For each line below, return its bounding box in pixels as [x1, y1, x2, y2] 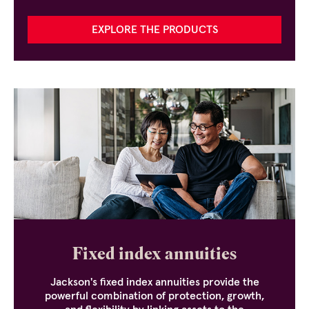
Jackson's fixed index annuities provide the [50, 277, 259, 288]
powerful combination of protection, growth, [45, 290, 264, 302]
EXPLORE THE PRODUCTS [91, 23, 218, 35]
